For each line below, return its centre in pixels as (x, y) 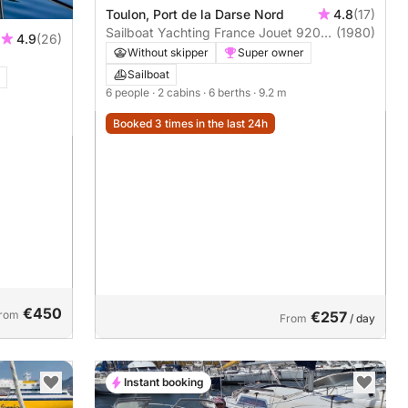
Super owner (271, 52)
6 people (129, 92)
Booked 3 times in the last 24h (190, 123)
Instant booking (164, 382)
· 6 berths (228, 92)
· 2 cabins (178, 92)
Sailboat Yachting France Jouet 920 (213, 32)
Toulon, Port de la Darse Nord (195, 14)
